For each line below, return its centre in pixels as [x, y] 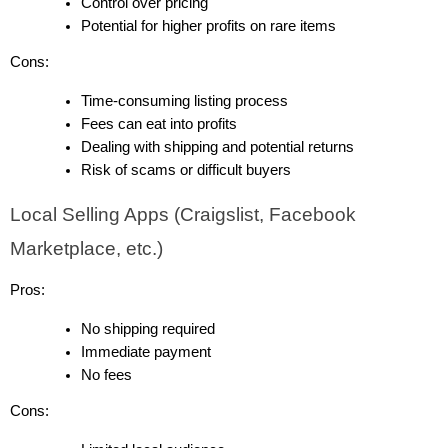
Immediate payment [146, 352]
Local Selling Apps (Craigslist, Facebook [183, 215]
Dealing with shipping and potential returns [218, 147]
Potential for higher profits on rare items [209, 26]
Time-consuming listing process [185, 101]
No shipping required [148, 329]
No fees [107, 375]
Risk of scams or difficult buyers [186, 170]
